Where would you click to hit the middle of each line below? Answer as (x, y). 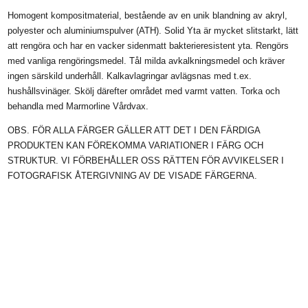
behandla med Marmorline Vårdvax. (78, 107)
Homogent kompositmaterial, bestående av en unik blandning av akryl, (148, 16)
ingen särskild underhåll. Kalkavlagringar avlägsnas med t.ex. (130, 76)
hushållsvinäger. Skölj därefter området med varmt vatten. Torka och (144, 91)
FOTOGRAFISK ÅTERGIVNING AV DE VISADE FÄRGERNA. (133, 176)
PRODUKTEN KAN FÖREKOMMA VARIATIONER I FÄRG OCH (136, 146)
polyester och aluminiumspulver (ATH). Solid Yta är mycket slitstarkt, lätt (153, 31)
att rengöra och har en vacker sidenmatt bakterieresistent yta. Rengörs (148, 46)
